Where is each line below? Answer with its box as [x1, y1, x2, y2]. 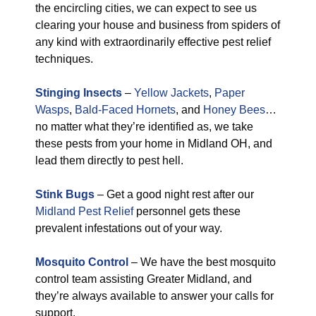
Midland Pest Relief [35, 205, 133, 217]
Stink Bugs [35, 188, 95, 200]
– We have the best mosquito [128, 256, 276, 268]
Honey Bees [203, 104, 265, 116]
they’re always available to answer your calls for [35, 290, 274, 302]
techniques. [35, 53, 93, 65]
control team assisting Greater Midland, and [35, 273, 252, 285]
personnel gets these [133, 205, 241, 217]
